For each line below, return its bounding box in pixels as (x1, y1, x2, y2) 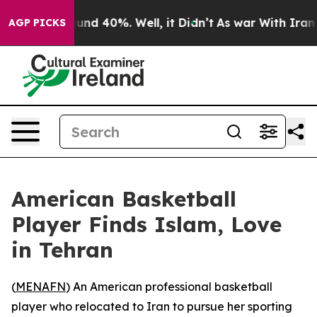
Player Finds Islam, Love (11, 211, 282, 238)
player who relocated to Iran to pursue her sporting (11, 299, 292, 313)
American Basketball (11, 185, 236, 212)
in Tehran (11, 236, 113, 263)
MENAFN (16, 279, 66, 294)
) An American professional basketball (66, 279, 272, 294)
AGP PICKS (8, 16, 66, 29)
